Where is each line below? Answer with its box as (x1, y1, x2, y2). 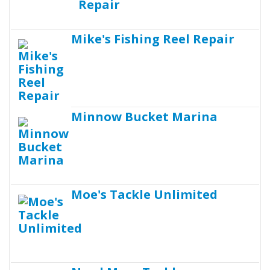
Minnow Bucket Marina (71, 108, 218, 125)
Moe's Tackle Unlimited (71, 186, 218, 202)
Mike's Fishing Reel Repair (71, 30, 234, 47)
